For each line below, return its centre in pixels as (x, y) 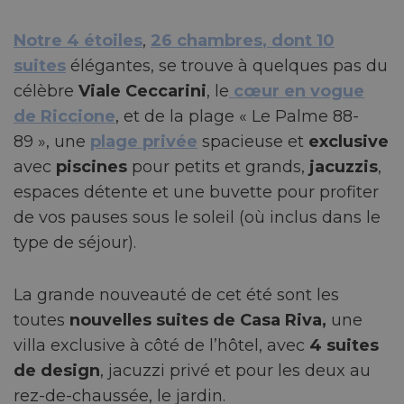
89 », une (52, 141)
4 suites (344, 345)
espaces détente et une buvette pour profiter (196, 192)
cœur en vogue (297, 91)
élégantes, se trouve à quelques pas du (227, 65)
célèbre (46, 91)
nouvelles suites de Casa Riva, (198, 320)
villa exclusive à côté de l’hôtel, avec (161, 345)
